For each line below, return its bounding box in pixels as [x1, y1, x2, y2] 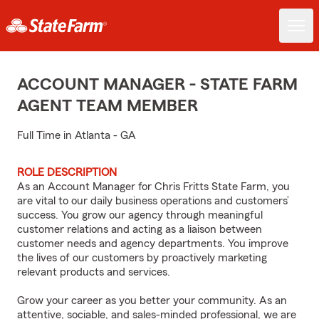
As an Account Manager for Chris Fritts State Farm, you [17, 181, 290, 192]
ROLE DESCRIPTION [17, 167, 117, 178]
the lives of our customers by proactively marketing [17, 252, 267, 263]
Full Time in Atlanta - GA [17, 130, 136, 141]
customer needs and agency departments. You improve [17, 238, 288, 249]
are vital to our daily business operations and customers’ [17, 195, 289, 206]
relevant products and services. [17, 266, 170, 278]
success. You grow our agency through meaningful [17, 209, 263, 221]
